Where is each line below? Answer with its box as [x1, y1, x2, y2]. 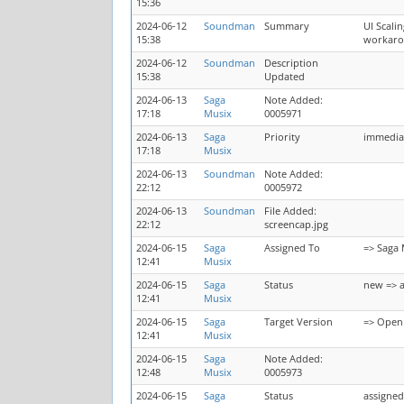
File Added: [264, 205, 317, 217]
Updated [264, 70, 305, 83]
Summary [264, 20, 309, 32]
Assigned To [264, 242, 320, 254]
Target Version [264, 316, 333, 328]
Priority [264, 131, 300, 143]
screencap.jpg [264, 218, 328, 231]
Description [264, 57, 318, 69]
